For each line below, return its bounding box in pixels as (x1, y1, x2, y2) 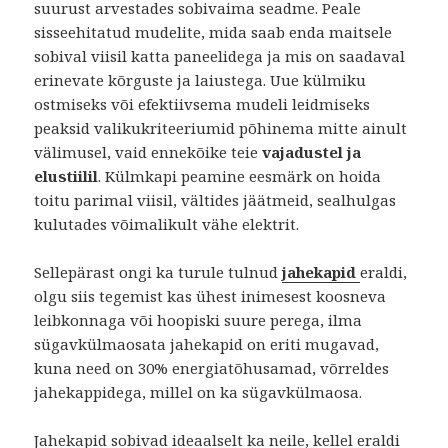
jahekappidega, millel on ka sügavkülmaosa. (34, 382, 363, 403)
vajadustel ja (262, 142, 362, 163)
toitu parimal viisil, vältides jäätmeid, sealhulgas (34, 190, 397, 211)
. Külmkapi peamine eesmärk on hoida (98, 166, 382, 187)
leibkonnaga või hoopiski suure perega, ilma (34, 310, 363, 331)
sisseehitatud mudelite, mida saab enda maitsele (34, 22, 393, 43)
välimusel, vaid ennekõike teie (34, 142, 263, 163)
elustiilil (34, 166, 99, 187)
